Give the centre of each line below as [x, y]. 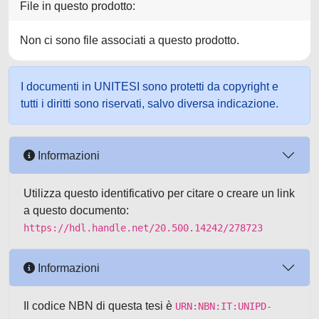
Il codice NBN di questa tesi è [99, 306]
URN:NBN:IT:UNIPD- [224, 306]
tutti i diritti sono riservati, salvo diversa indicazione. [150, 104]
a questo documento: [76, 210]
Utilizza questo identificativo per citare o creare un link [159, 193]
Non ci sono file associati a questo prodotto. [130, 40]
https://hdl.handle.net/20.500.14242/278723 [143, 228]
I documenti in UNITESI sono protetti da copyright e [150, 87]
